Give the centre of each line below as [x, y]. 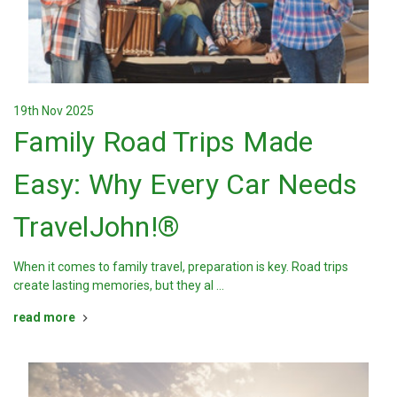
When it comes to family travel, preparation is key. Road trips [181, 267]
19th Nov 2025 [54, 111]
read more [44, 318]
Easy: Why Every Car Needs [186, 185]
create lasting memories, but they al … [119, 286]
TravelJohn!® [97, 227]
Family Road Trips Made [163, 142]
